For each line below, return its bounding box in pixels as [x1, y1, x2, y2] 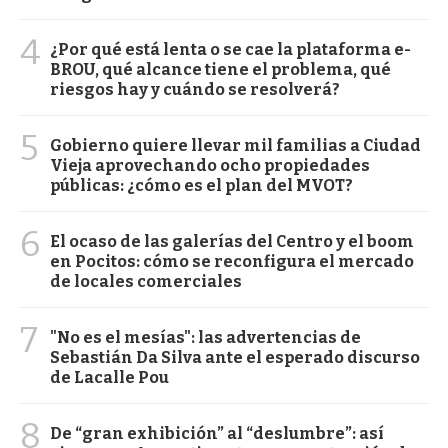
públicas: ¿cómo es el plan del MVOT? [50, 175, 353, 195]
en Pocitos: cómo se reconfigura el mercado [50, 251, 414, 271]
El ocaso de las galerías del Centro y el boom [50, 231, 414, 251]
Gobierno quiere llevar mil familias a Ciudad [50, 135, 421, 155]
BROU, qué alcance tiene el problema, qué [50, 59, 391, 79]
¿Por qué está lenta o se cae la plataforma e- [50, 39, 411, 59]
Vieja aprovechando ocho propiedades [50, 155, 370, 175]
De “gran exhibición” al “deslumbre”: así [50, 423, 384, 443]
